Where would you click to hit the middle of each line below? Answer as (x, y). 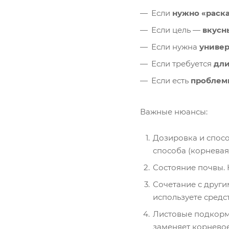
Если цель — (177, 30)
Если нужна (175, 47)
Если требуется (182, 63)
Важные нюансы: (174, 111)
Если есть (171, 80)
